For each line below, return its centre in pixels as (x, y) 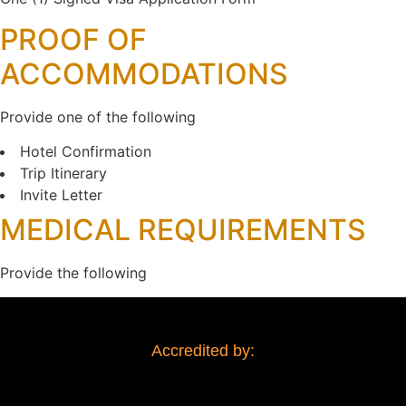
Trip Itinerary (63, 174)
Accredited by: (203, 350)
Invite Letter (61, 195)
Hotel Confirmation (86, 152)
